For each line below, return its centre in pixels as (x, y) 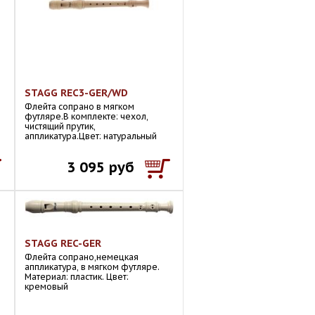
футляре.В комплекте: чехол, (86, 116)
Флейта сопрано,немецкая (82, 257)
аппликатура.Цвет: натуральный (91, 136)
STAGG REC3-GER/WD (76, 93)
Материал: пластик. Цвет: (77, 277)
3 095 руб (101, 167)
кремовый (46, 287)
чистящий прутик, (60, 126)
